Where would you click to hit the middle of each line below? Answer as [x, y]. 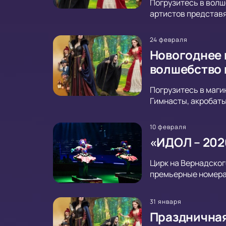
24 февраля [169, 39]
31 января [166, 201]
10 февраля [168, 127]
